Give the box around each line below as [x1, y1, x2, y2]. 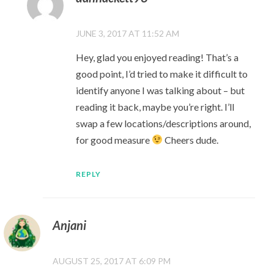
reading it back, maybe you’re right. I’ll [76, 100, 235, 113]
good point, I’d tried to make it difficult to [76, 67, 248, 80]
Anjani [52, 218, 86, 233]
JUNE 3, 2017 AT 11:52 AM [76, 28, 180, 39]
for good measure [76, 133, 152, 146]
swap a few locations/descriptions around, [76, 117, 251, 129]
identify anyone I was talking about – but [76, 84, 245, 96]
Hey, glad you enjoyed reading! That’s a [76, 51, 239, 63]
